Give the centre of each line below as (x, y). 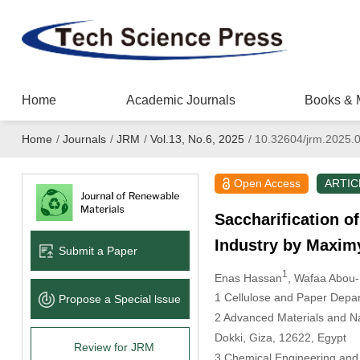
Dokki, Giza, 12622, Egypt (280, 338)
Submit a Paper (98, 250)
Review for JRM (114, 347)
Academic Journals (180, 100)
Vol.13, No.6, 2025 (197, 139)
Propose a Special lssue (119, 299)
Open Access (268, 183)
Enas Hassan (248, 278)
